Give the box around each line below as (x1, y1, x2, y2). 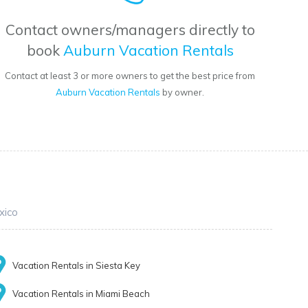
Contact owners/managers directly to (5, 21, 255, 39)
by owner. (160, 87, 205, 98)
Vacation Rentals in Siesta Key (12, 260, 141, 272)
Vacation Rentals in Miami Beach (12, 288, 151, 300)
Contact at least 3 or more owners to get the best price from (5, 70, 256, 82)
